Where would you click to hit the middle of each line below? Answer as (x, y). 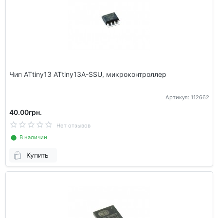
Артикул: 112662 (187, 97)
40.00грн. (25, 112)
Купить (37, 155)
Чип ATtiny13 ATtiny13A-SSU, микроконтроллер (88, 74)
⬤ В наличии (28, 137)
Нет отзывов (73, 125)
